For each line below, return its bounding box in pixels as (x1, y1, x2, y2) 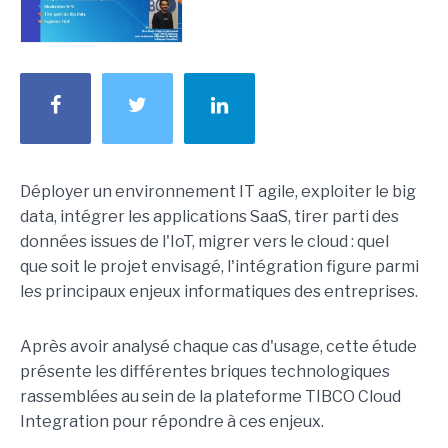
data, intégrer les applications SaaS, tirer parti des (20, 207, 399, 227)
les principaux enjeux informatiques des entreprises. (20, 282, 418, 302)
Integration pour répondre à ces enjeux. (20, 412, 324, 432)
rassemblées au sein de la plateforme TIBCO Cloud (20, 387, 401, 407)
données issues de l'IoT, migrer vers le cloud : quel (20, 232, 389, 252)
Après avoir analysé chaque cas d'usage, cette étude (20, 337, 417, 357)
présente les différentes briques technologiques (20, 362, 390, 382)
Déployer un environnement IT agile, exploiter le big (20, 182, 416, 202)
